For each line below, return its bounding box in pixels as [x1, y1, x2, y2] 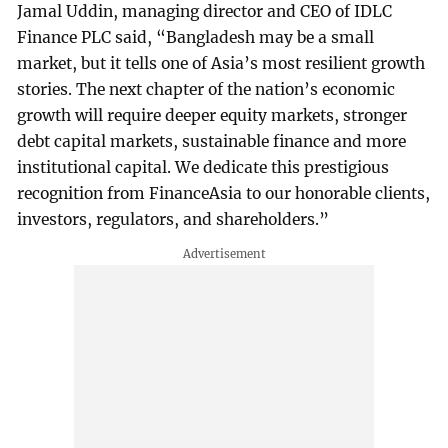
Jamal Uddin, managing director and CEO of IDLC [17, 2, 393, 22]
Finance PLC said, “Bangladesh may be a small [17, 28, 375, 48]
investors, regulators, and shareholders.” [17, 210, 330, 230]
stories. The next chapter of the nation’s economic [17, 80, 396, 100]
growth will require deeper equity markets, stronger [17, 106, 408, 126]
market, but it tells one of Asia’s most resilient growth [17, 54, 426, 74]
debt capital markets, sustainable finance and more [17, 132, 407, 152]
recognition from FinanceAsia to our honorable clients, [17, 184, 431, 204]
